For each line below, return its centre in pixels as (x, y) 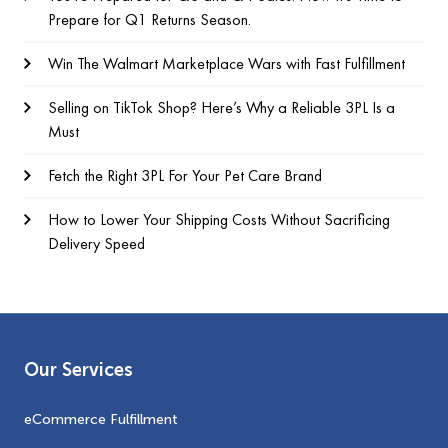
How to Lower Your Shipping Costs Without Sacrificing (219, 220)
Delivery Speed (96, 244)
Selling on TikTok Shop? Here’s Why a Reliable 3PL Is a (221, 108)
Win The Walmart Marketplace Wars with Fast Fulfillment (226, 64)
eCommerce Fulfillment (101, 420)
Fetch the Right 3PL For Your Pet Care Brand (185, 176)
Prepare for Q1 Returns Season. (149, 20)
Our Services (78, 370)
